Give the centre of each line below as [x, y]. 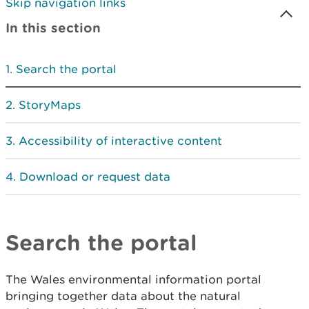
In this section [53, 28]
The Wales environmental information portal [133, 279]
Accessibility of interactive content [120, 141]
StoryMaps [50, 105]
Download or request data [95, 177]
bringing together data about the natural [123, 296]
